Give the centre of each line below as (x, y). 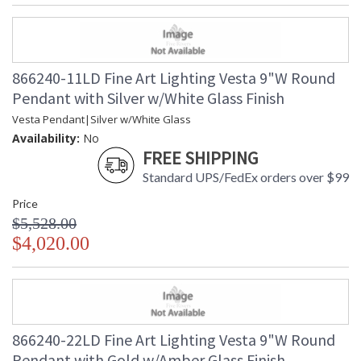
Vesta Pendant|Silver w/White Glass (102, 120)
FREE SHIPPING (200, 158)
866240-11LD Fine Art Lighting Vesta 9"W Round (174, 78)
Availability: (46, 139)
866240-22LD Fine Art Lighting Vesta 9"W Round (174, 340)
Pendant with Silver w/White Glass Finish (148, 98)
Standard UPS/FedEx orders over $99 (246, 177)
